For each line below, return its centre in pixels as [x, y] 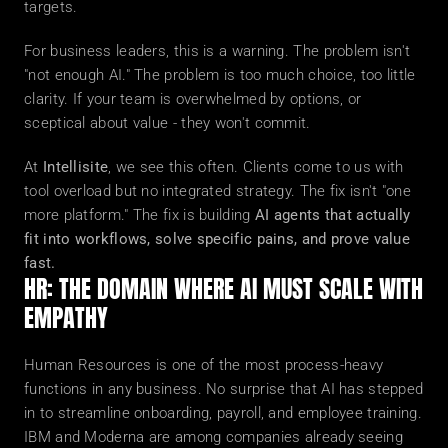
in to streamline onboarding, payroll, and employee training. [223, 413]
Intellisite [75, 167]
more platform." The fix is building [139, 215]
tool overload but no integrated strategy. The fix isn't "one [217, 191]
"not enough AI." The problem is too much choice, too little [220, 75]
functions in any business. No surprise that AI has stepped [224, 389]
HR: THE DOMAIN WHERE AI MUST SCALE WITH [223, 289]
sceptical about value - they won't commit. [167, 123]
